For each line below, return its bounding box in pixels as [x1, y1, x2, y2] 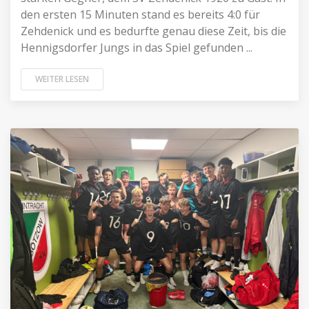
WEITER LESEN [35, 73, 89, 85]
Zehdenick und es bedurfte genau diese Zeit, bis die [21, 23, 286, 39]
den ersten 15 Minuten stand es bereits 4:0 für [21, 7, 260, 22]
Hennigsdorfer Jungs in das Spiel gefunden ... [21, 40, 252, 55]
